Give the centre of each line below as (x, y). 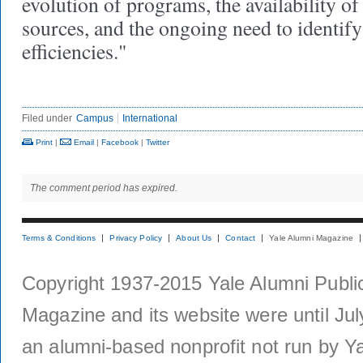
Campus (95, 118)
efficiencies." (78, 51)
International (150, 118)
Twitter (158, 142)
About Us (194, 238)
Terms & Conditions (59, 238)
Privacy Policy (136, 238)
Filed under (47, 118)
